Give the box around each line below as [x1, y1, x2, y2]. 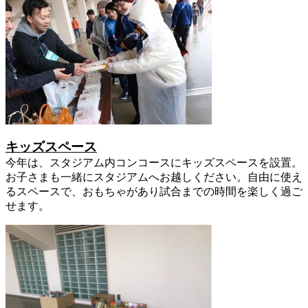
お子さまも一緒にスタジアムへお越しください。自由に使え [5, 171, 302, 184]
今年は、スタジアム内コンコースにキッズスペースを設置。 [5, 157, 302, 169]
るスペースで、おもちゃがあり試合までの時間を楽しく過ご [5, 186, 302, 198]
